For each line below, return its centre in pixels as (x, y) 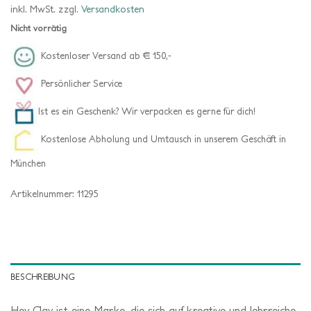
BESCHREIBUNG (43, 276)
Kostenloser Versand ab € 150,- (105, 56)
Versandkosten (113, 9)
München (28, 163)
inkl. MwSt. (33, 9)
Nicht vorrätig (39, 28)
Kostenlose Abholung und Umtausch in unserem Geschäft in (162, 139)
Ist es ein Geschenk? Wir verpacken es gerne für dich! (147, 111)
